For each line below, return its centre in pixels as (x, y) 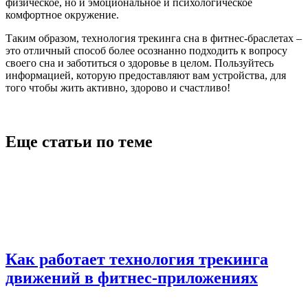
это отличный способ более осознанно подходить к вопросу (146, 51)
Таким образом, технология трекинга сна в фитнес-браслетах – (154, 38)
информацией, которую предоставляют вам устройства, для (146, 76)
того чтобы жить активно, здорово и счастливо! (118, 88)
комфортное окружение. (62, 15)
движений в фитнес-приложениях (132, 278)
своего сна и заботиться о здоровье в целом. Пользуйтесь (140, 63)
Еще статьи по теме (79, 142)
